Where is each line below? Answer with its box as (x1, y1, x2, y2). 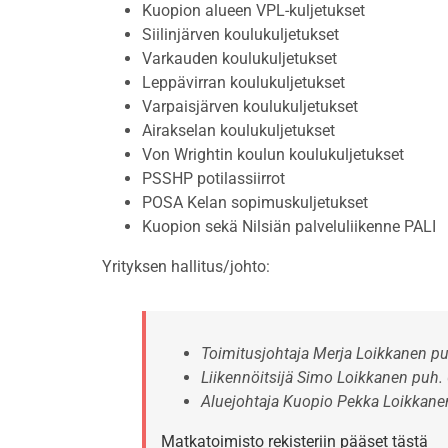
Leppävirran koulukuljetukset (142, 73, 345, 93)
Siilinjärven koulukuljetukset (142, 25, 339, 45)
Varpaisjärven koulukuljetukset (142, 97, 358, 117)
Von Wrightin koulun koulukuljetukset (142, 145, 404, 165)
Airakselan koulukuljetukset (142, 121, 335, 141)
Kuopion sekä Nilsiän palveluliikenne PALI (142, 217, 436, 237)
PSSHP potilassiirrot (142, 169, 285, 189)
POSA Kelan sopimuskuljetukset (142, 193, 368, 213)
